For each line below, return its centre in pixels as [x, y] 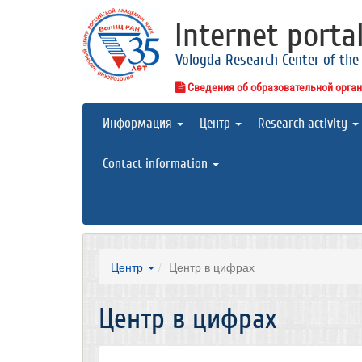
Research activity [304, 123]
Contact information [157, 164]
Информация [139, 123]
